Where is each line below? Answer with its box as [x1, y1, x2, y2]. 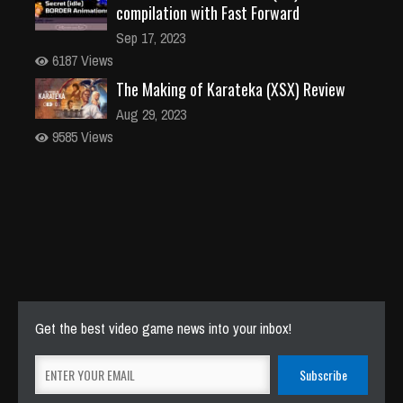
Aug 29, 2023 [116, 103, 186, 124]
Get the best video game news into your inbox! [35, 318, 291, 338]
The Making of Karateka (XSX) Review [116, 76, 345, 101]
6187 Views [49, 49, 113, 70]
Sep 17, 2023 [116, 27, 185, 48]
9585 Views [49, 126, 113, 147]
